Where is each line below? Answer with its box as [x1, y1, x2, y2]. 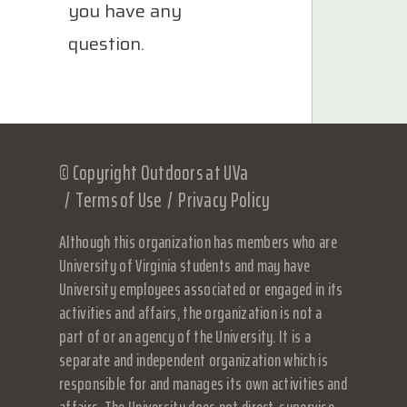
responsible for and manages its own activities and [59, 370, 347, 397]
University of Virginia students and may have [59, 252, 311, 279]
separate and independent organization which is [59, 346, 328, 373]
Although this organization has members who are [59, 228, 337, 255]
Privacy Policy [178, 184, 271, 216]
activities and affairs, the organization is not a [59, 299, 323, 326]
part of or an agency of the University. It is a [59, 323, 312, 350]
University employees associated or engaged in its [59, 275, 343, 303]
